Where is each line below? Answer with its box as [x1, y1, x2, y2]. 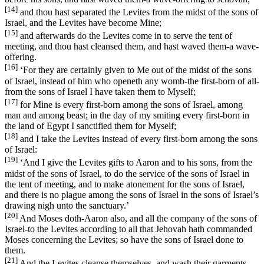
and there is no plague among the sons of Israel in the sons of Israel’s [5, 189, 259, 200]
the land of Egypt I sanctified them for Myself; [5, 121, 176, 131]
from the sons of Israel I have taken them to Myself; [5, 86, 196, 97]
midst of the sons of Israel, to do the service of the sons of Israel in [5, 168, 249, 179]
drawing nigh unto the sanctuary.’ [5, 200, 129, 210]
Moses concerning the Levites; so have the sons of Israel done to [5, 235, 243, 245]
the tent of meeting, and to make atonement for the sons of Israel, [5, 179, 245, 189]
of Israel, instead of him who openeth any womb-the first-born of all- [5, 75, 259, 86]
